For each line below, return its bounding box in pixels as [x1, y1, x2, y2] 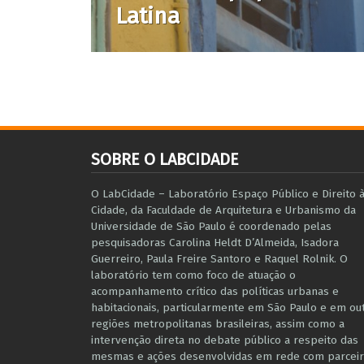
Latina [115, 2, 180, 29]
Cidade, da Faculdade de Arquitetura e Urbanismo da [91, 202, 356, 217]
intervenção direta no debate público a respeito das [91, 332, 358, 347]
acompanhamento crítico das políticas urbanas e [91, 284, 339, 298]
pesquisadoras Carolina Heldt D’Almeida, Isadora [91, 235, 339, 249]
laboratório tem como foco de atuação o [91, 267, 296, 282]
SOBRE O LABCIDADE [91, 149, 239, 169]
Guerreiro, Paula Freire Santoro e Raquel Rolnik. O [91, 251, 348, 266]
